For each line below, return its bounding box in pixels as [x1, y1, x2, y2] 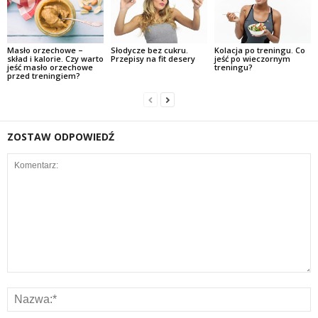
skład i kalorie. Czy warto [7, 53, 104, 64]
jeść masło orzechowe [7, 62, 93, 72]
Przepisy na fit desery [110, 53, 195, 64]
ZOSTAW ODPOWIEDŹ [7, 130, 114, 143]
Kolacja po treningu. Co [214, 45, 305, 55]
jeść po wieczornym [214, 53, 290, 64]
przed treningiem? [7, 70, 80, 81]
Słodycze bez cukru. [110, 45, 188, 55]
